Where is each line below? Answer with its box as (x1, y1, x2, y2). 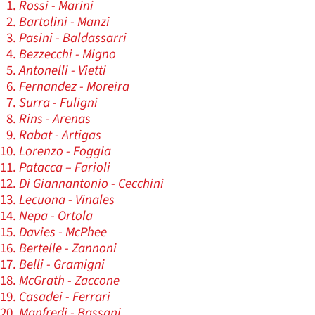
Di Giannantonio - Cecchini (19, 174, 164, 194)
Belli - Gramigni (19, 255, 105, 275)
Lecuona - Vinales (19, 191, 115, 210)
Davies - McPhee (19, 223, 107, 243)
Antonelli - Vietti (19, 61, 106, 81)
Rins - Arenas (19, 110, 91, 129)
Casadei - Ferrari (19, 288, 110, 307)
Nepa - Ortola (19, 207, 93, 226)
